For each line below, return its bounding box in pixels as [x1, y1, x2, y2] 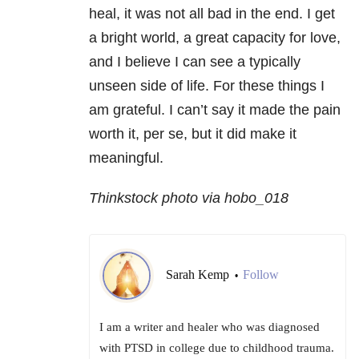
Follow [243, 268, 279, 282]
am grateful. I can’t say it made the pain [89, 102, 341, 119]
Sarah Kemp [166, 268, 232, 282]
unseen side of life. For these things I [89, 78, 325, 95]
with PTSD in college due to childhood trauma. [99, 341, 334, 355]
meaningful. [89, 150, 163, 167]
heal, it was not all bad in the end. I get [89, 6, 335, 22]
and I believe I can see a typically [89, 54, 301, 71]
